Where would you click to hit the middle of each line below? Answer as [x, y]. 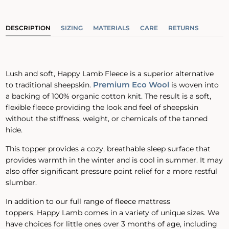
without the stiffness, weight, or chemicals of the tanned [107, 119]
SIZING [72, 28]
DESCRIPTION [28, 28]
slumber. [21, 183]
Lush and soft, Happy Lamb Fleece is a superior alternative [110, 74]
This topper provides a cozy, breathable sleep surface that [108, 149]
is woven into [194, 85]
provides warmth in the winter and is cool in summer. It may [114, 160]
